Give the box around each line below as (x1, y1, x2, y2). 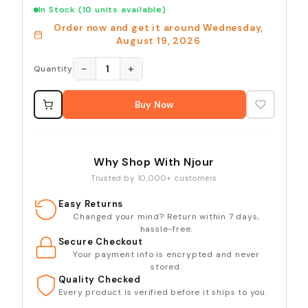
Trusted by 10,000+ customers (90, 173, 218, 184)
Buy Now (134, 98, 174, 111)
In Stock (38, 4, 78, 16)
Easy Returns (58, 198, 124, 210)
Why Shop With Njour (93, 155, 214, 170)
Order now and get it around (53, 22, 203, 34)
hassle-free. (140, 223, 193, 235)
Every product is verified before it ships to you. (58, 287, 267, 298)
